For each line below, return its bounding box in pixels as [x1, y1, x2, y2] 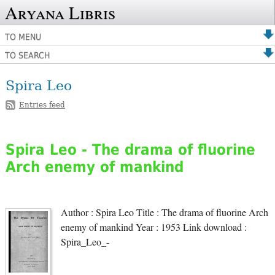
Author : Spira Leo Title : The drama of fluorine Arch [60, 205, 268, 219]
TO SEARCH [5, 50, 50, 60]
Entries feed [18, 100, 65, 109]
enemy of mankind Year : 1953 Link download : [60, 220, 247, 234]
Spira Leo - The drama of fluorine [5, 141, 255, 158]
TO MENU [5, 32, 41, 42]
